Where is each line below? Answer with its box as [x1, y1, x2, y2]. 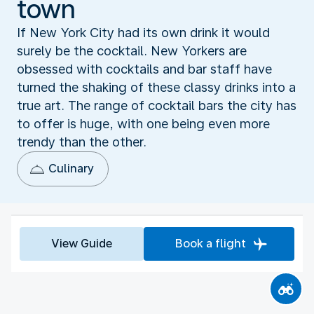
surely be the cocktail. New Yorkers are [17, 43, 247, 58]
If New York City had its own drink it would [17, 25, 270, 40]
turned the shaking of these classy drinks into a [17, 79, 296, 95]
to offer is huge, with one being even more [17, 116, 270, 131]
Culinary [48, 161, 94, 175]
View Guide [51, 236, 112, 250]
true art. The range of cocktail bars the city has [17, 97, 296, 113]
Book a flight [175, 236, 246, 250]
